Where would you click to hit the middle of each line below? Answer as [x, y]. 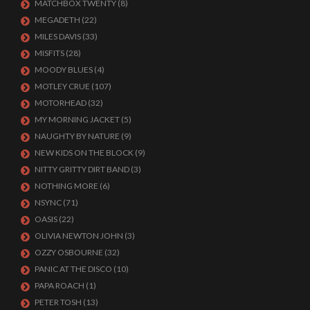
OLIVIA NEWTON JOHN [79, 235]
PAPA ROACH [60, 285]
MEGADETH [57, 19]
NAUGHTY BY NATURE [77, 136]
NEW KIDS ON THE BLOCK [84, 152]
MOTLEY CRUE [62, 86]
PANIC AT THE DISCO [73, 268]
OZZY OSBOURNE [69, 252]
